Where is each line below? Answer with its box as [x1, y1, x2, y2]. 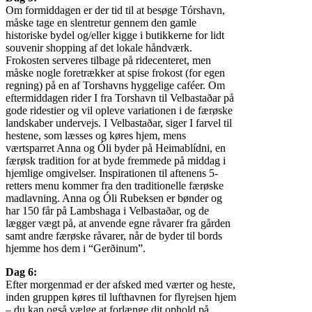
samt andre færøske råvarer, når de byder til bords [6, 230, 222, 242]
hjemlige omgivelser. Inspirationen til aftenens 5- [6, 167, 218, 180]
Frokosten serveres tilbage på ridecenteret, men [6, 54, 211, 67]
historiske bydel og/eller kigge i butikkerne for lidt [6, 29, 224, 42]
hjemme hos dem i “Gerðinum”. [6, 242, 151, 255]
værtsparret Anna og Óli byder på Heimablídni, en [6, 142, 226, 155]
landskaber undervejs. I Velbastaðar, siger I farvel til [6, 117, 232, 130]
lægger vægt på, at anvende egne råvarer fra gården [6, 217, 231, 230]
